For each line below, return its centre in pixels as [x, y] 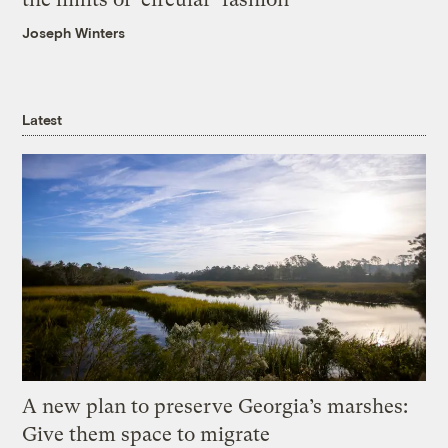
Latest [42, 119]
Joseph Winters [74, 33]
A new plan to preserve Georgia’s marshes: [215, 407]
